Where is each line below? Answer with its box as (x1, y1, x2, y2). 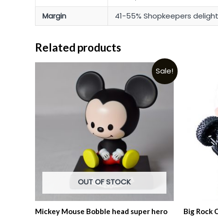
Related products (35, 41, 121, 54)
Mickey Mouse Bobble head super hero (35, 206, 167, 216)
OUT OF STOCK (78, 177, 131, 187)
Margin (42, 11, 66, 21)
